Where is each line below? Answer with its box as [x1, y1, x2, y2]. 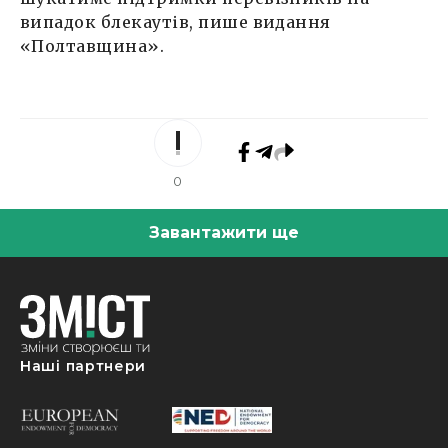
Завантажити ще [149, 223, 299, 243]
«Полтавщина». [20, 36, 165, 57]
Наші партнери [20, 357, 147, 376]
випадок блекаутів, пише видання [20, 12, 331, 33]
